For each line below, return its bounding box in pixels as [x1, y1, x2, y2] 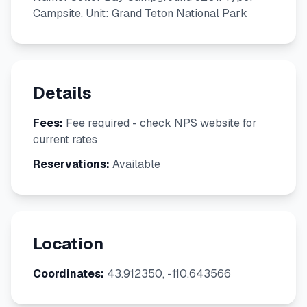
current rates [33, 132, 97, 147]
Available [110, 157, 160, 171]
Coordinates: [33, 267, 104, 281]
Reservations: [33, 157, 110, 171]
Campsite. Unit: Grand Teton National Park [33, 6, 247, 21]
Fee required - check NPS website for [63, 116, 257, 130]
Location [33, 233, 103, 254]
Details [33, 82, 92, 103]
